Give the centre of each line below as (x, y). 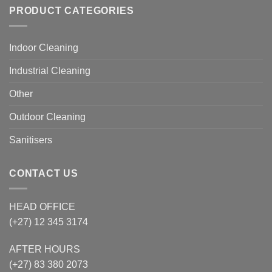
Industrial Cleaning (50, 71)
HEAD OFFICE (42, 206)
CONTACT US (44, 174)
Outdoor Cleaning (47, 117)
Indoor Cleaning (44, 48)
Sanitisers (31, 140)
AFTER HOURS (45, 250)
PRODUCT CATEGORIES (72, 11)
